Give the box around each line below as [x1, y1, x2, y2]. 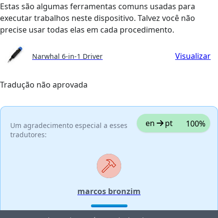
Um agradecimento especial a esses [10, 120, 127, 130]
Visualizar [175, 51, 211, 62]
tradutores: [10, 129, 47, 139]
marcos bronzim [77, 185, 141, 197]
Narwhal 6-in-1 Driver [32, 51, 103, 61]
